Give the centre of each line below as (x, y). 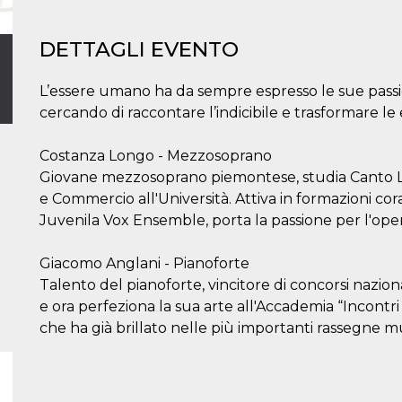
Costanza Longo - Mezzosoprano (156, 156)
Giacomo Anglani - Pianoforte (144, 263)
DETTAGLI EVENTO (139, 49)
